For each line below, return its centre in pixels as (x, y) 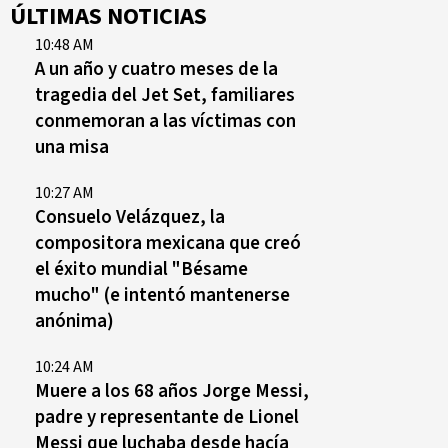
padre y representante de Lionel (167, 417)
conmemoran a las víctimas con (165, 121)
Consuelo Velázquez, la (130, 217)
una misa (72, 147)
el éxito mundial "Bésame (141, 269)
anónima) (74, 321)
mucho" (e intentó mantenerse (162, 295)
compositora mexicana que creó (168, 243)
